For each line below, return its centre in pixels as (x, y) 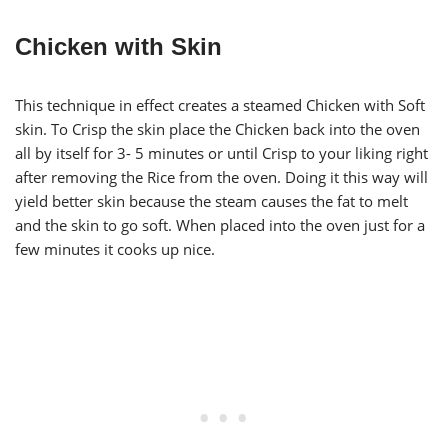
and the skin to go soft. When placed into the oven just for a (220, 225)
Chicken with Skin (118, 47)
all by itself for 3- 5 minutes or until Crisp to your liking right (221, 153)
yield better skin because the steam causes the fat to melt (211, 201)
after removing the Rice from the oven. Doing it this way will (221, 177)
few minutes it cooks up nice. (115, 249)
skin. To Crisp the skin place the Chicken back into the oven (217, 129)
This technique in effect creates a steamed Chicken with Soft (220, 105)
